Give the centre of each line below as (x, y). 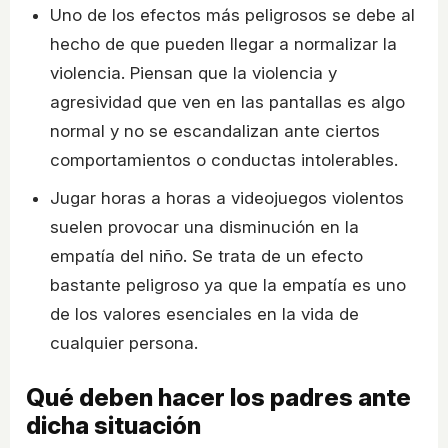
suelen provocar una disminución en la (204, 227)
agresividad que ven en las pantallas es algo (227, 102)
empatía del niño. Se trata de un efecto (206, 256)
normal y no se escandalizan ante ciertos (215, 131)
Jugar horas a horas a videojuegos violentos (227, 198)
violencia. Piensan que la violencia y (193, 73)
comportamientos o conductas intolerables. (224, 160)
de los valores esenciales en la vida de (204, 314)
